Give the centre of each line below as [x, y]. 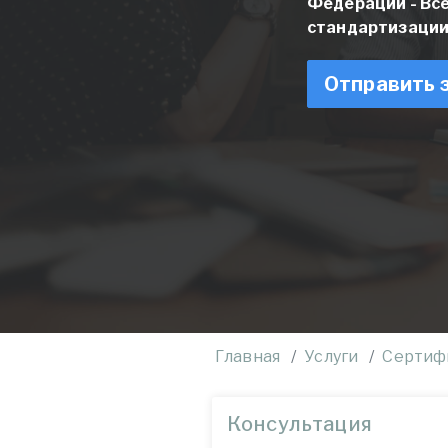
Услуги [331, 356]
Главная [248, 356]
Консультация [299, 424]
